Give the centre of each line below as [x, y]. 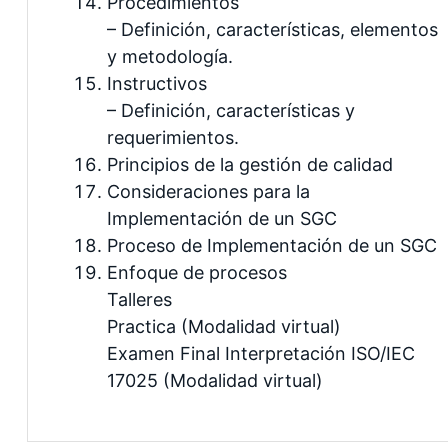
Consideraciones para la [208, 191]
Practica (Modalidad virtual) [224, 326]
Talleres [139, 299]
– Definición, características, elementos [272, 29]
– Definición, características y [231, 110]
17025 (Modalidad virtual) [215, 380]
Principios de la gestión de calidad [250, 164]
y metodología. [170, 56]
